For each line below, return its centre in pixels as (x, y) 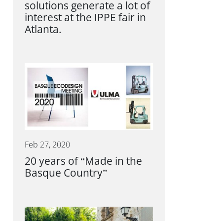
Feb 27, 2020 (47, 145)
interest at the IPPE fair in (85, 18)
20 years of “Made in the (83, 161)
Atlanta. (43, 30)
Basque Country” (66, 173)
